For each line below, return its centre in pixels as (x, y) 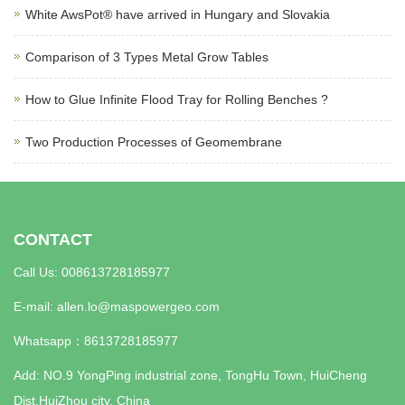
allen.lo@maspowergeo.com (138, 307)
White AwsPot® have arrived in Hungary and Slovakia (178, 15)
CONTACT (53, 240)
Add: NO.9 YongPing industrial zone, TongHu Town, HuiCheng (190, 376)
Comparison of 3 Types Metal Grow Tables (147, 57)
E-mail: (35, 307)
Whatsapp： (49, 341)
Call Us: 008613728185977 (92, 273)
